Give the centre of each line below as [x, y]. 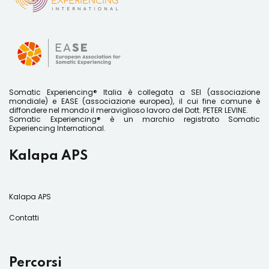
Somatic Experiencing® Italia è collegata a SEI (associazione [134, 92]
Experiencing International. [57, 128]
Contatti [24, 218]
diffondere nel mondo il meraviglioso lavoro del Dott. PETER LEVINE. [128, 110]
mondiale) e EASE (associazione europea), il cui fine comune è [134, 101]
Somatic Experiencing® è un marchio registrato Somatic [134, 119]
